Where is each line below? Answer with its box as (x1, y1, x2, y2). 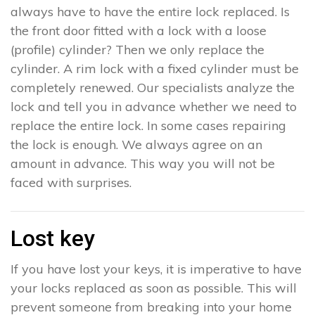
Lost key (11, 224, 95, 252)
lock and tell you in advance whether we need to (11, 98, 297, 115)
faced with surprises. (11, 174, 131, 191)
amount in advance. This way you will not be (11, 155, 275, 172)
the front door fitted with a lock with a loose (11, 22, 266, 39)
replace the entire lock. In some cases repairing (11, 117, 286, 134)
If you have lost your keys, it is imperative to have (11, 260, 302, 277)
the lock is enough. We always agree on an (11, 136, 262, 153)
